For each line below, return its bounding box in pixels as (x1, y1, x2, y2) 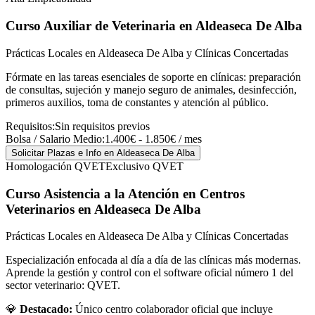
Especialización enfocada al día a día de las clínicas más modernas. (6, 254, 301, 266)
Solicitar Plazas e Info (11, 147, 104, 158)
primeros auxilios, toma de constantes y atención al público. (6, 96, 269, 108)
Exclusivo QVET (105, 160, 184, 172)
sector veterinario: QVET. (6, 279, 120, 292)
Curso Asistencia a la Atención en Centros (6, 186, 245, 201)
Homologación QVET (6, 160, 105, 172)
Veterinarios (6, 201, 75, 217)
